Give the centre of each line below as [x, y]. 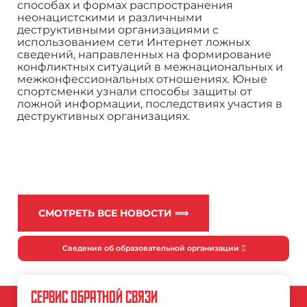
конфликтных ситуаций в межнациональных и [150, 67]
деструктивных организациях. [103, 116]
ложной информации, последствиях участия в [149, 104]
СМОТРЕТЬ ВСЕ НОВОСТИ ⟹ [113, 213]
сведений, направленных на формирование [144, 55]
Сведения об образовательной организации [151, 249]
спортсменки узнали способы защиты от [134, 92]
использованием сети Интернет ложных [133, 42]
